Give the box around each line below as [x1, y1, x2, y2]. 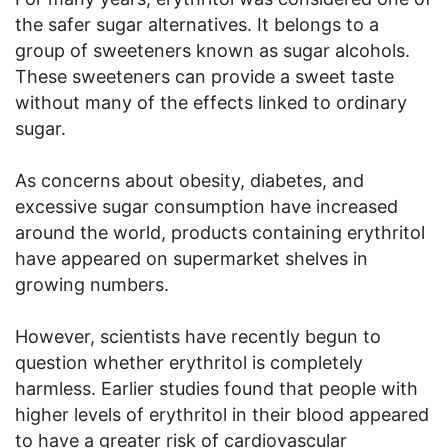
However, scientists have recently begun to [15, 326, 381, 347]
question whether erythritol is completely [15, 352, 363, 373]
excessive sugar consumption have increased [15, 196, 398, 217]
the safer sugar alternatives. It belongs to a [15, 14, 379, 35]
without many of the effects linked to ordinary [15, 92, 407, 113]
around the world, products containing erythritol [15, 222, 425, 243]
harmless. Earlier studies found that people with [15, 378, 418, 399]
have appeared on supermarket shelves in [15, 248, 368, 269]
